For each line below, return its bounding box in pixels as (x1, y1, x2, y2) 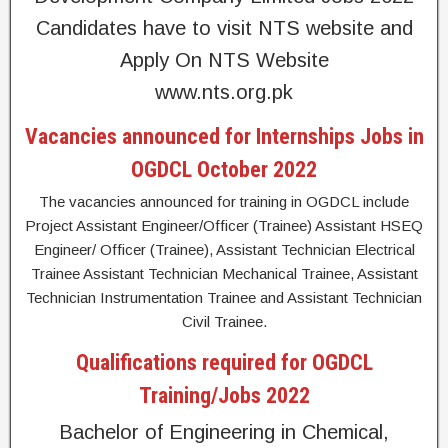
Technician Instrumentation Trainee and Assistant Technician (26, 289, 422, 306)
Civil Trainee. (181, 313, 267, 330)
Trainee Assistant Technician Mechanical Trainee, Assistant (30, 265, 418, 282)
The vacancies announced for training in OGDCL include (39, 193, 409, 210)
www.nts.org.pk (155, 81, 293, 103)
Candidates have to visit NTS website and (35, 17, 413, 39)
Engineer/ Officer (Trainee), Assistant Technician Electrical (33, 241, 415, 258)
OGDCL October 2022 (131, 157, 317, 182)
